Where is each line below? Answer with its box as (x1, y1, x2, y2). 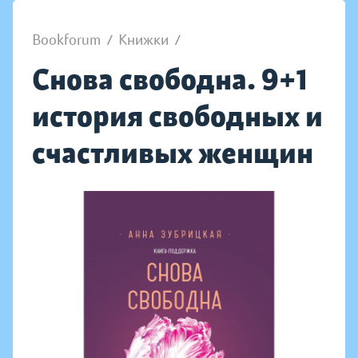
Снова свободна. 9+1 (32, 62, 308, 97)
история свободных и (32, 98, 323, 134)
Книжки (118, 31, 169, 49)
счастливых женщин (32, 135, 313, 171)
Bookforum (32, 31, 101, 49)
